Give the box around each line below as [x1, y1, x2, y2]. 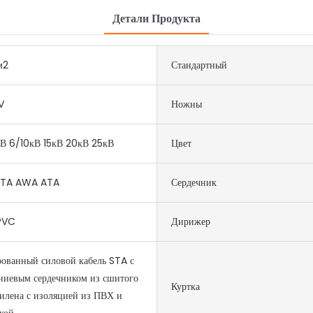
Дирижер [171, 214, 210, 228]
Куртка [171, 279, 200, 294]
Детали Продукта [112, 10, 201, 27]
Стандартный [171, 57, 227, 72]
